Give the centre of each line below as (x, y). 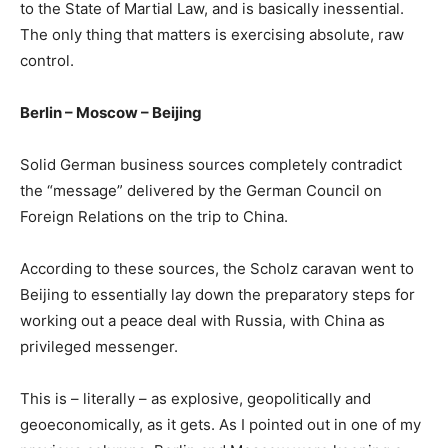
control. (47, 60)
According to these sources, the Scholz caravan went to (217, 268)
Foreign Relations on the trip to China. (154, 216)
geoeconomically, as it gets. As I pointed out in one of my (220, 424)
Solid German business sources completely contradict (211, 164)
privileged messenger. (99, 346)
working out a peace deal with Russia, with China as (202, 320)
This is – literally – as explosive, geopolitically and (195, 398)
